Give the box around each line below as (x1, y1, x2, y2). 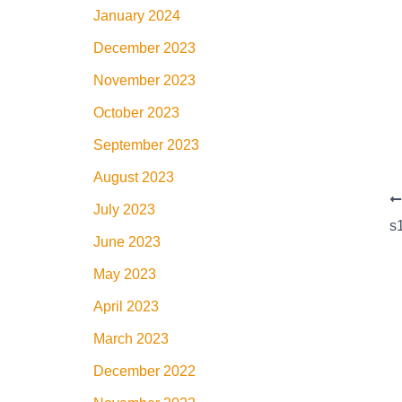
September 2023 (93, 137, 199, 153)
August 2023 (93, 170, 174, 186)
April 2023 (93, 299, 159, 315)
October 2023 (93, 105, 179, 121)
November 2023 (93, 73, 196, 89)
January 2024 (93, 8, 180, 24)
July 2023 (93, 202, 155, 218)
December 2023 (93, 40, 196, 57)
